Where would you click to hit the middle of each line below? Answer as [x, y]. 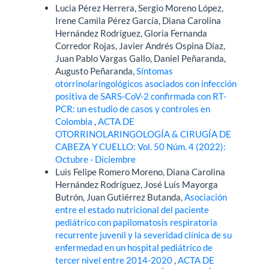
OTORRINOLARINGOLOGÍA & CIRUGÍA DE [144, 134]
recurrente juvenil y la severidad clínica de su [144, 234]
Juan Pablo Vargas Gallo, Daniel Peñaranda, [141, 58]
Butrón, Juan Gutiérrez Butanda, [120, 197]
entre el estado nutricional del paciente [132, 209]
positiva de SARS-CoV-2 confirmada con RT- [141, 96]
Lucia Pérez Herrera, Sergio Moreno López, [140, 8]
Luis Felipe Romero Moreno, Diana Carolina [141, 171]
